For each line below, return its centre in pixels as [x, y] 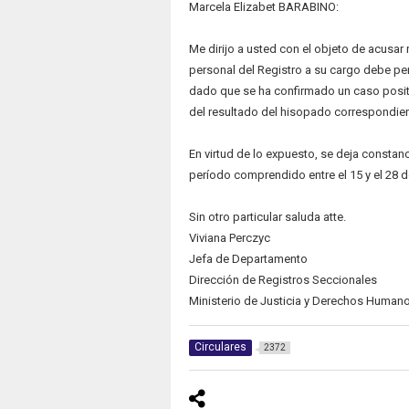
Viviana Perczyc [229, 238]
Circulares [220, 347]
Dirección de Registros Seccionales [283, 280]
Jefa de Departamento [248, 259]
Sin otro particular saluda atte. [267, 217]
